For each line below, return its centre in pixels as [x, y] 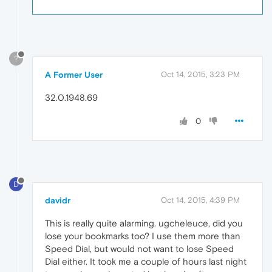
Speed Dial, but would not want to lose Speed [139, 249]
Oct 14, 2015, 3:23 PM [200, 74]
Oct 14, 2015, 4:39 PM [200, 200]
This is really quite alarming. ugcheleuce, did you [144, 223]
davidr [58, 201]
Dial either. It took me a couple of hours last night [146, 262]
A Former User [74, 74]
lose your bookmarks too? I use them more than [143, 236]
